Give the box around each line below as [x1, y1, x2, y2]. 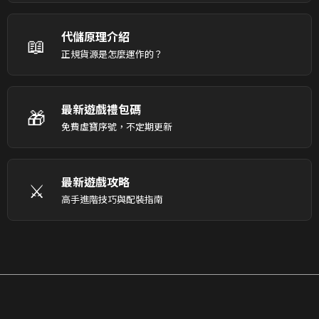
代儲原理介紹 [61, 28, 130, 46]
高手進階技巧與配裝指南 [61, 192, 163, 206]
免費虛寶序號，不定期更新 [61, 120, 172, 134]
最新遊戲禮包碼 [61, 100, 141, 118]
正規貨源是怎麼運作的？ [61, 47, 163, 61]
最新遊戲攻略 [61, 173, 130, 191]
